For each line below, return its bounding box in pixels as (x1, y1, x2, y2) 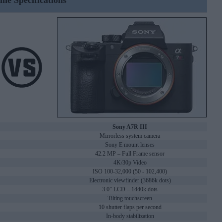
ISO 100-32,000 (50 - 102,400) (93, 168, 167, 175)
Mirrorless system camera (100, 132, 160, 140)
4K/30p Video (113, 159, 147, 166)
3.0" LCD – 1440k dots (102, 186, 158, 193)
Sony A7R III (112, 123, 147, 131)
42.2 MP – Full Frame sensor (95, 150, 165, 158)
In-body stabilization (106, 213, 154, 220)
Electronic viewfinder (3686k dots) (89, 177, 171, 184)
